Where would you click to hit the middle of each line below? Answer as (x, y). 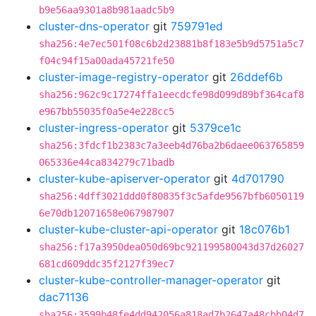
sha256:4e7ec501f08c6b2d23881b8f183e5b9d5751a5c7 (171, 44)
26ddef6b (256, 77)
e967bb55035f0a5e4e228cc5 (107, 111)
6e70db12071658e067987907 (107, 213)
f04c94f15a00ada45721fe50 (107, 61)
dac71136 (64, 297)
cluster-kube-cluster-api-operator (128, 229)
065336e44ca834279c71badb (107, 162)
